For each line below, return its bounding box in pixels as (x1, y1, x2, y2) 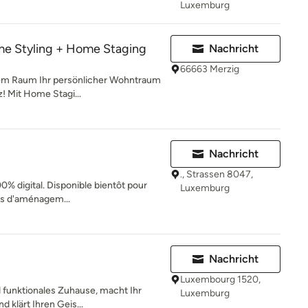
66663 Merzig (180, 63, 239, 75)
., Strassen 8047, (180, 168, 253, 180)
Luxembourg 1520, (180, 274, 261, 285)
